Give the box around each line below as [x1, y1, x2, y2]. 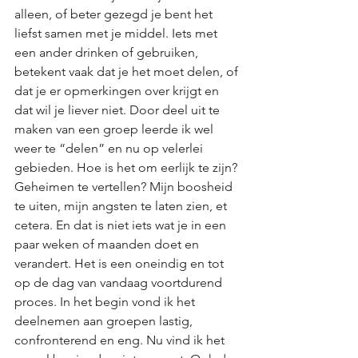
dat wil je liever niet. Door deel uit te [14, 102, 223, 117]
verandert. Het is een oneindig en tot [14, 256, 227, 271]
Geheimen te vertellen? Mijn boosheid [14, 179, 236, 194]
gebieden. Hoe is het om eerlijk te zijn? [14, 160, 241, 175]
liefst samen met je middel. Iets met [14, 26, 221, 41]
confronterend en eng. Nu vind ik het [14, 332, 228, 348]
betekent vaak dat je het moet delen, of [14, 64, 241, 79]
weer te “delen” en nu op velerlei [14, 141, 206, 156]
